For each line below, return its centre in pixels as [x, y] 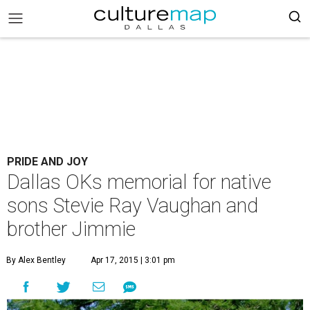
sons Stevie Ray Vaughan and [133, 206]
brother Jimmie [71, 229]
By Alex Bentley [36, 260]
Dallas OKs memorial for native [139, 182]
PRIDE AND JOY [47, 162]
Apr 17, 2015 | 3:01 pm [133, 260]
